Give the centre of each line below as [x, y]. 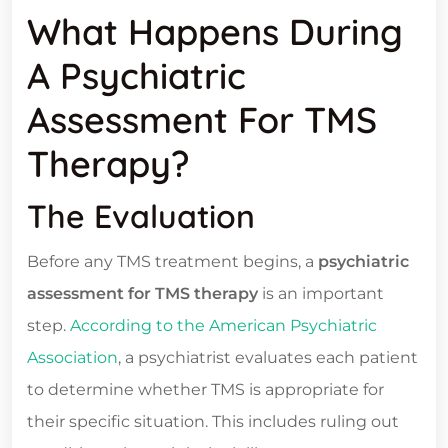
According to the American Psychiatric [223, 326]
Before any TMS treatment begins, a [172, 262]
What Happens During [215, 32]
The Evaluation [141, 216]
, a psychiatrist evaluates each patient [268, 358]
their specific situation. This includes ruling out [213, 422]
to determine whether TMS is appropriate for [205, 390]
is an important [321, 294]
